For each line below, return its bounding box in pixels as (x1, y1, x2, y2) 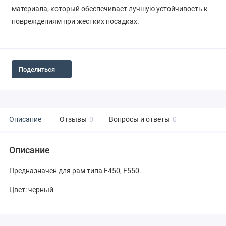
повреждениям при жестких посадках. (11, 17, 139, 26)
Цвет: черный (9, 186, 53, 194)
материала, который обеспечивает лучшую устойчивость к (11, 5, 208, 13)
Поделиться (19, 65, 55, 73)
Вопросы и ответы (109, 115, 170, 124)
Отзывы (60, 115, 87, 124)
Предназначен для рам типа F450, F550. (9, 166, 143, 175)
